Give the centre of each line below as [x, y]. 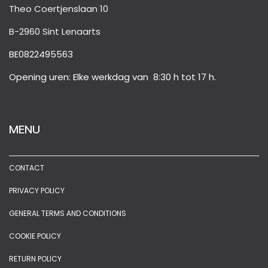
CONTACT [27, 168]
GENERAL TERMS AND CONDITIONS [68, 214]
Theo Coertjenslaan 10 [59, 9]
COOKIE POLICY [35, 236]
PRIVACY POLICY [37, 191]
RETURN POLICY [35, 259]
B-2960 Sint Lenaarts [55, 32]
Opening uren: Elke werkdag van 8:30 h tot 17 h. [112, 77]
